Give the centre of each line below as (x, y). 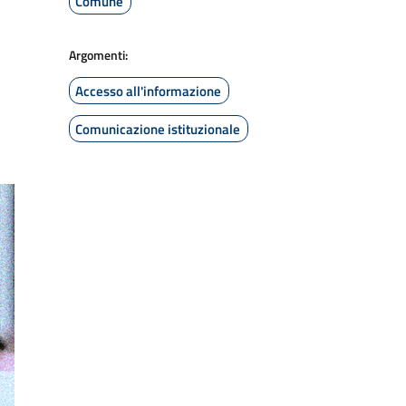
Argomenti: (98, 55)
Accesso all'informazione (148, 91)
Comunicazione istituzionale (158, 129)
